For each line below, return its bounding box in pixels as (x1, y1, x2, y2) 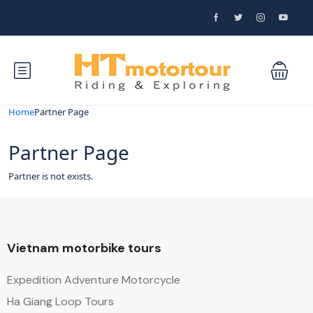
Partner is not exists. (8, 170, 93, 182)
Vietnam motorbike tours (7, 240, 161, 256)
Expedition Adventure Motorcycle (7, 272, 180, 287)
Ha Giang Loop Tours (7, 294, 114, 309)
